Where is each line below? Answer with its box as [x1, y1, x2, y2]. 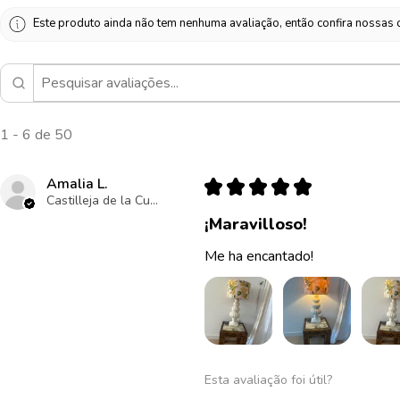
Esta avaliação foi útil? [204, 371, 332, 389]
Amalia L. [46, 173, 108, 194]
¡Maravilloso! [204, 212, 307, 235]
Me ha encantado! [204, 246, 313, 266]
